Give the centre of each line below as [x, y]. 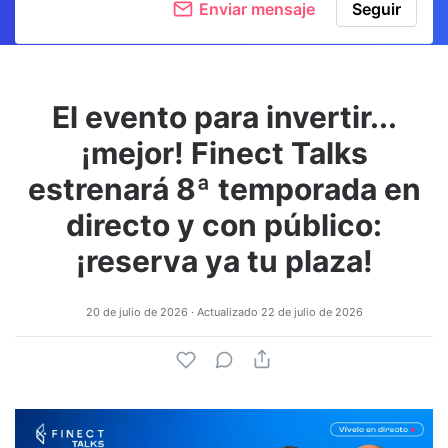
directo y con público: [224, 225]
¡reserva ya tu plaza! [224, 261]
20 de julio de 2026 [136, 312]
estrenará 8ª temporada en [224, 189]
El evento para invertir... [224, 117]
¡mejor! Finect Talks [224, 153]
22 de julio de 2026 [311, 312]
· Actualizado [224, 312]
